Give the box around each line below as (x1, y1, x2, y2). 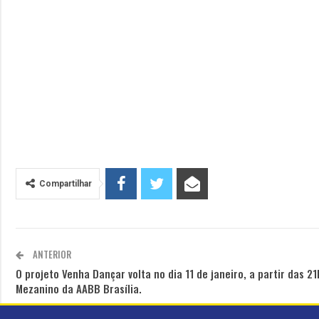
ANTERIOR (31, 246, 71, 261)
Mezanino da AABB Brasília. (16, 280, 142, 296)
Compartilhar (39, 178, 92, 189)
